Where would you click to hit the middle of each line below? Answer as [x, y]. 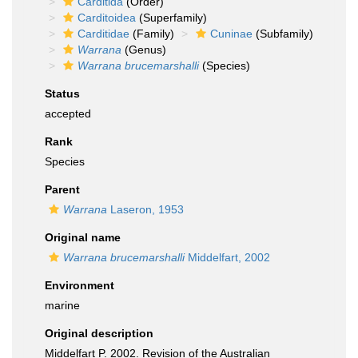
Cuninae [231, 34]
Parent [62, 189]
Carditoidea [107, 18]
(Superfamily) [171, 18]
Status [62, 93]
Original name [83, 237]
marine [62, 305]
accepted [68, 113]
